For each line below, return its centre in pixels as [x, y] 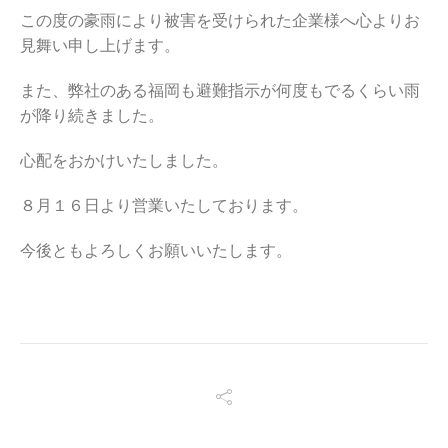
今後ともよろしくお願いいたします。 [156, 250]
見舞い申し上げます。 [100, 45]
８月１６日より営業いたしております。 [164, 205]
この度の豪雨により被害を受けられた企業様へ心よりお [220, 20]
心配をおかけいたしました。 [124, 160]
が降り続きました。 [92, 115]
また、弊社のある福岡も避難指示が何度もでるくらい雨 [220, 90]
